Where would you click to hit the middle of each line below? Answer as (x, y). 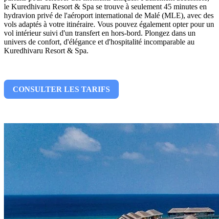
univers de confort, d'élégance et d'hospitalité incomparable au (99, 42)
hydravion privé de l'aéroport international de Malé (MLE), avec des (109, 15)
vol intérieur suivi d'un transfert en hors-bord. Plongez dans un (100, 33)
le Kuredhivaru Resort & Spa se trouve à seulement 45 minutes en (105, 6)
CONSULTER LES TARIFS (61, 89)
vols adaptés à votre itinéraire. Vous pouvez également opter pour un (109, 24)
